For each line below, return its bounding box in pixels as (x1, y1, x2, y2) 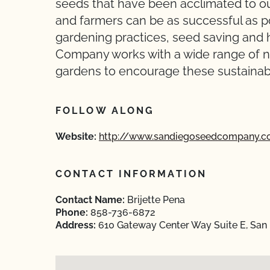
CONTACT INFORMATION (55, 168, 207, 180)
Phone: (55, 207, 88, 218)
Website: (55, 131, 96, 142)
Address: (55, 219, 96, 231)
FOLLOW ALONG (55, 105, 155, 116)
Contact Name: (55, 194, 125, 206)
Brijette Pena (125, 194, 185, 206)
